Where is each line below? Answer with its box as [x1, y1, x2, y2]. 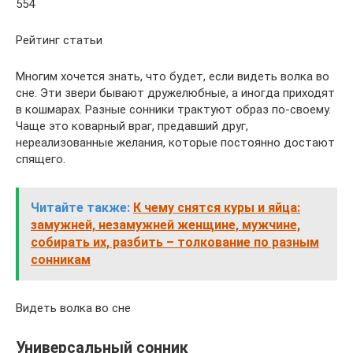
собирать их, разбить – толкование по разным [31, 235, 319, 250]
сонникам [31, 252, 91, 267]
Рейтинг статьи [16, 33, 102, 47]
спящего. [16, 152, 65, 166]
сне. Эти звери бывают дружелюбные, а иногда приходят [16, 86, 335, 100]
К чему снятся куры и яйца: [133, 200, 300, 215]
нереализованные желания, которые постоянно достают [16, 136, 335, 150]
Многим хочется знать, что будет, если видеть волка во [16, 69, 329, 84]
